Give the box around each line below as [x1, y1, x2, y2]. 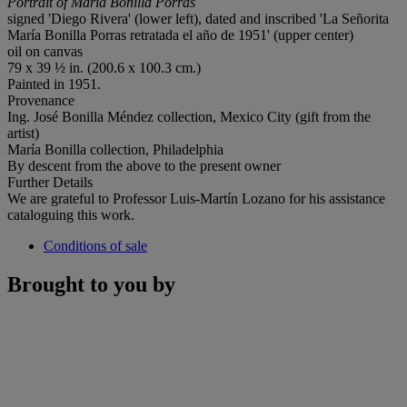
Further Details [7, 174, 93, 190]
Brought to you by [7, 272, 175, 296]
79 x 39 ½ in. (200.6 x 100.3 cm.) [7, 59, 201, 75]
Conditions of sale [44, 237, 147, 253]
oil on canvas [7, 43, 83, 59]
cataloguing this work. [7, 206, 134, 223]
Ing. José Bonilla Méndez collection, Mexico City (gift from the [7, 108, 371, 124]
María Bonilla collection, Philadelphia [7, 141, 223, 157]
